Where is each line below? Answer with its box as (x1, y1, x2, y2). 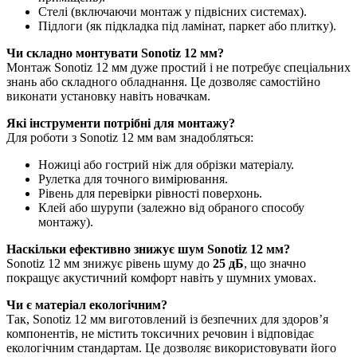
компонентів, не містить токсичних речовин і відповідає (6, 326, 314, 340)
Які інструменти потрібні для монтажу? (6, 116, 235, 130)
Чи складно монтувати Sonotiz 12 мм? (6, 45, 224, 60)
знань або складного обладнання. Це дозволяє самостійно (6, 74, 320, 88)
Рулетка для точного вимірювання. (38, 171, 228, 186)
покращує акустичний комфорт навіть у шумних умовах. (6, 270, 316, 284)
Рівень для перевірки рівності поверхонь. (38, 186, 262, 200)
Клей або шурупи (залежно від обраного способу (38, 200, 304, 214)
